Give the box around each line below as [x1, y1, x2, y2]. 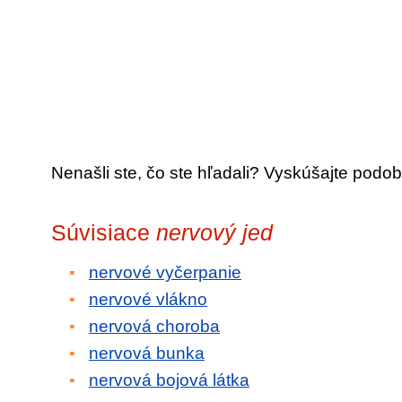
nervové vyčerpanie [89, 263, 241, 282]
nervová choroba [89, 317, 220, 336]
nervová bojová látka [89, 371, 249, 389]
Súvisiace [51, 220, 156, 245]
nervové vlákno [89, 290, 207, 309]
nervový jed [156, 220, 273, 245]
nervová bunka [89, 344, 205, 363]
